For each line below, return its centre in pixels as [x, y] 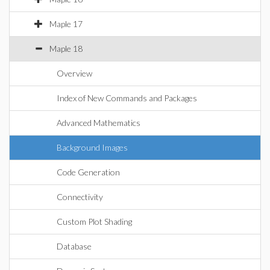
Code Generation [88, 172]
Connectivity [80, 197]
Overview [74, 73]
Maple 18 [66, 49]
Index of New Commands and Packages [127, 98]
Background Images [92, 147]
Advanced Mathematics [99, 123]
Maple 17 [66, 24]
